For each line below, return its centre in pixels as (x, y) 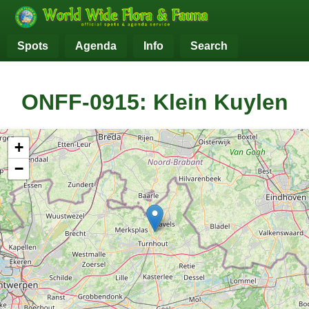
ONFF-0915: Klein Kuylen (154, 102)
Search (209, 46)
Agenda (96, 46)
